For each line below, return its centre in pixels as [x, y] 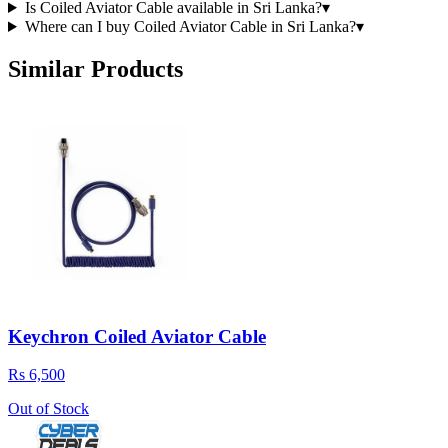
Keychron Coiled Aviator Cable [137, 336]
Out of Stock [48, 409]
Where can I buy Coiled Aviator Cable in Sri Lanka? [190, 26]
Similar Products [95, 68]
